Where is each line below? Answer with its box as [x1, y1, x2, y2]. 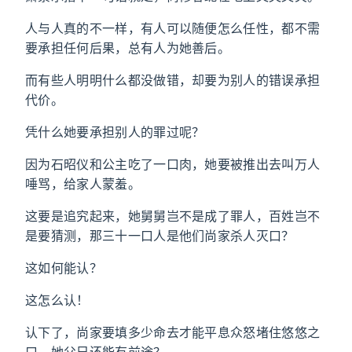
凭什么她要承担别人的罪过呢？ [25, 124, 205, 140]
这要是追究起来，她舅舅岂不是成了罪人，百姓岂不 [25, 208, 321, 224]
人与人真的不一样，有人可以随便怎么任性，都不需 [25, 20, 321, 36]
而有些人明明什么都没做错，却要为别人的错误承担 [25, 72, 321, 88]
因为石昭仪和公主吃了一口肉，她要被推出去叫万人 [25, 156, 321, 172]
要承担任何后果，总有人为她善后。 [25, 40, 231, 56]
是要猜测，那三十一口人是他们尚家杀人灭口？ [25, 228, 295, 244]
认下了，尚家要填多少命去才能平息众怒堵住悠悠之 [25, 324, 321, 340]
